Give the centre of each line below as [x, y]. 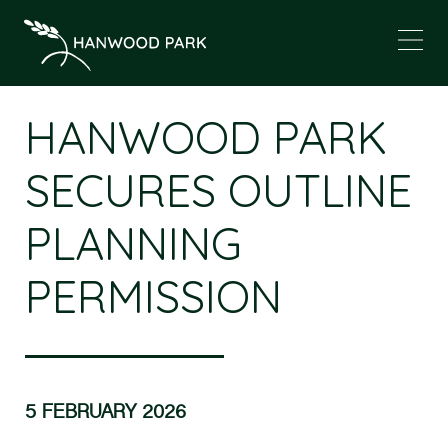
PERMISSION [153, 296]
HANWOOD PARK [206, 137]
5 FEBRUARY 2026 [105, 413]
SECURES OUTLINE [218, 190]
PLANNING [133, 243]
